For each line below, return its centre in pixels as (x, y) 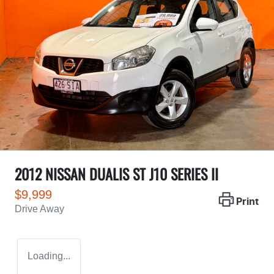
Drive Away (39, 209)
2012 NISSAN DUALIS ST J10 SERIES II (117, 173)
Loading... (49, 256)
